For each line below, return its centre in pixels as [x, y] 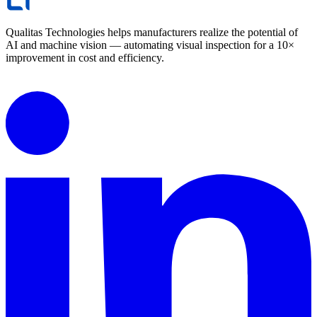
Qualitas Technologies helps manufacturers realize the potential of [152, 32]
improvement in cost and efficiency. [85, 57]
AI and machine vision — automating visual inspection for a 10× [150, 45]
